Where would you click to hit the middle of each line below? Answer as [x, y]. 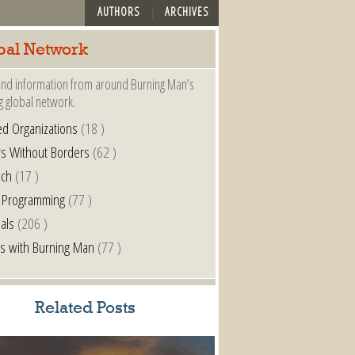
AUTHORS [118, 11]
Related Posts [85, 308]
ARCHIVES [187, 11]
